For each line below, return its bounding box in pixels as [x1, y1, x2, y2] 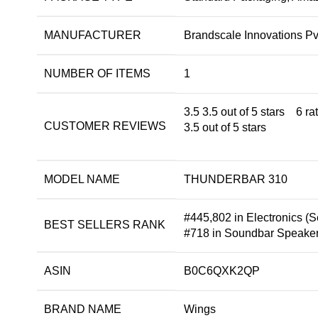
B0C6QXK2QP [184, 265, 260, 278]
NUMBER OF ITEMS [44, 67, 150, 80]
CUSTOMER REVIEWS [44, 120, 166, 133]
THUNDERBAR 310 [184, 173, 287, 186]
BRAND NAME [44, 303, 121, 316]
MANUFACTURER [44, 29, 141, 42]
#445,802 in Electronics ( [184, 212, 309, 224]
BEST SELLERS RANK [44, 219, 165, 231]
